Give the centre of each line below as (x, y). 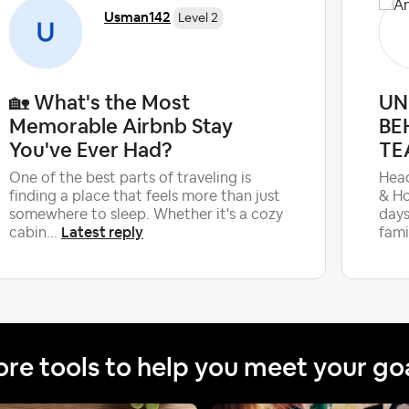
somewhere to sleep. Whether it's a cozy (146, 214)
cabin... (35, 232)
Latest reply (102, 232)
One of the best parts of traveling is (130, 178)
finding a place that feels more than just (145, 196)
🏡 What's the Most (100, 102)
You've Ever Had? (91, 149)
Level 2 (198, 18)
